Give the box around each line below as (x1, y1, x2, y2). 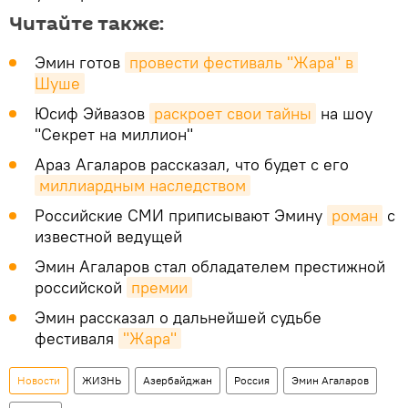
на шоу (316, 102, 372, 124)
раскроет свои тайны (154, 102, 311, 124)
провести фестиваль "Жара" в (129, 51, 353, 73)
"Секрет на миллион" (35, 123, 193, 145)
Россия (234, 372, 270, 387)
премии (131, 276, 188, 298)
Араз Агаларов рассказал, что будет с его (35, 153, 349, 175)
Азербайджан (143, 372, 212, 387)
